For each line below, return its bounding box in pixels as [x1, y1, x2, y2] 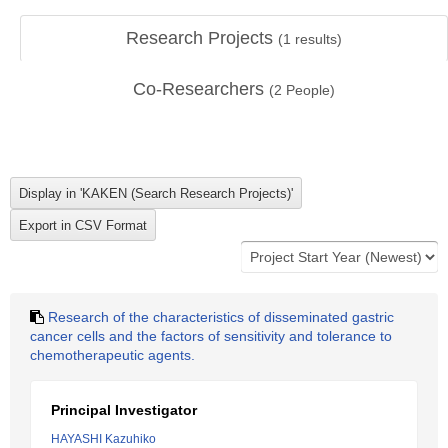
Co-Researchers [133, 79, 269, 99]
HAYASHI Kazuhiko [51, 432, 156, 446]
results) [291, 31, 342, 47]
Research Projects [126, 28, 278, 48]
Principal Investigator [51, 402, 197, 418]
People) [282, 82, 335, 98]
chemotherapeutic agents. [30, 347, 195, 363]
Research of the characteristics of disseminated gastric [48, 309, 394, 325]
